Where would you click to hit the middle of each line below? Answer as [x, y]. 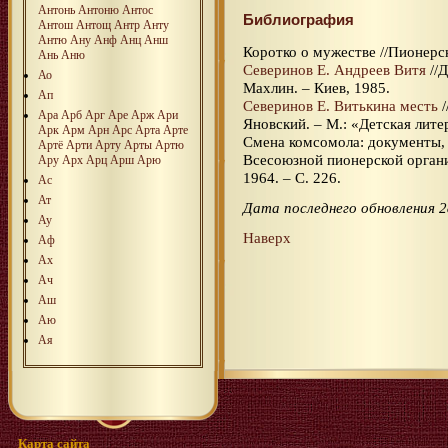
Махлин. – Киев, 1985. [316, 87]
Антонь [56, 9]
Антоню [98, 9]
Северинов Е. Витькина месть [340, 105]
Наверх [267, 237]
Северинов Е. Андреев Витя [334, 69]
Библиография [298, 19]
